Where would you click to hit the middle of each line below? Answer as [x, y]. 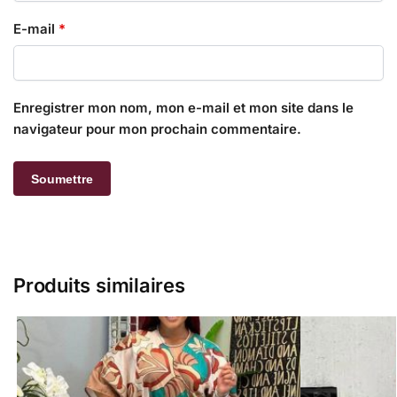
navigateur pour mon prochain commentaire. [157, 129]
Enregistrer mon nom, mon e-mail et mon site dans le [183, 108]
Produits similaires [99, 285]
